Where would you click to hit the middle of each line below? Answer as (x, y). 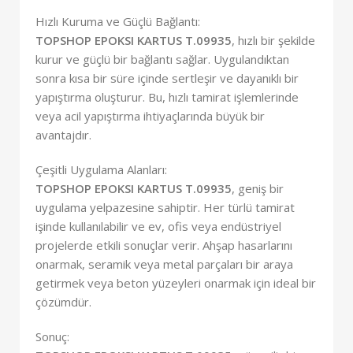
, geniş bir (258, 188)
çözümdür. (63, 301)
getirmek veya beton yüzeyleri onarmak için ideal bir (176, 282)
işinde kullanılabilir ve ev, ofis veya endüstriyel (158, 226)
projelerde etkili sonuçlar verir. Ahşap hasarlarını (164, 245)
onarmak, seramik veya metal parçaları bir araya (164, 264)
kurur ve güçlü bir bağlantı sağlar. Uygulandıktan (162, 59)
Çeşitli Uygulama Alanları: (101, 169)
